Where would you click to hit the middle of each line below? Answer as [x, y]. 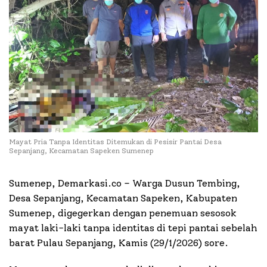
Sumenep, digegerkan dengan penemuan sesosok [123, 213]
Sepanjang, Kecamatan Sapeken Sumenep [81, 151]
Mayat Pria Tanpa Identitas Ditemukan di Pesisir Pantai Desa [115, 142]
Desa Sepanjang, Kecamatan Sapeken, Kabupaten [123, 198]
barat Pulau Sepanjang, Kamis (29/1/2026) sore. [119, 243]
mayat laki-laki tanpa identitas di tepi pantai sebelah [133, 228]
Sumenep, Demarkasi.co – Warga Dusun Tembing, [125, 184]
